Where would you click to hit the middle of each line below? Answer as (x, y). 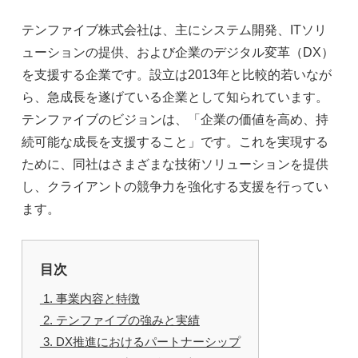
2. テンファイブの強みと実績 (119, 320)
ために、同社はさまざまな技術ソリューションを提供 (175, 164)
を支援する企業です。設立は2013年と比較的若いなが (176, 74)
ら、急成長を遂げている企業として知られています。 (175, 97)
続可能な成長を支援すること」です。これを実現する (175, 141)
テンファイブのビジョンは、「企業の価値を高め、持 (175, 119)
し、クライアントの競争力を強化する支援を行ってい (175, 186)
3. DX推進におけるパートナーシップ (140, 341)
